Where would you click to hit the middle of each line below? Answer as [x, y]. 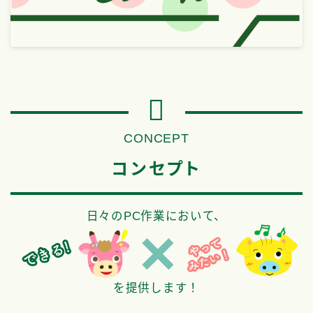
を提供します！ [156, 288]
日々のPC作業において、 [156, 216]
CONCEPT [156, 138]
